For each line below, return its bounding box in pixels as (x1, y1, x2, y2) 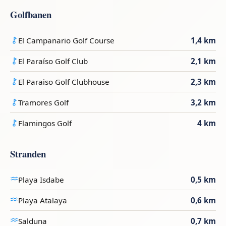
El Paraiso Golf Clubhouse (18, 77, 109, 87)
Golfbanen (10, 8, 51, 22)
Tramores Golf (18, 97, 69, 108)
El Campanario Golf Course (18, 35, 115, 46)
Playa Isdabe (18, 175, 64, 185)
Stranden (10, 147, 46, 161)
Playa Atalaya (18, 195, 67, 206)
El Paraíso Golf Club (18, 56, 88, 67)
